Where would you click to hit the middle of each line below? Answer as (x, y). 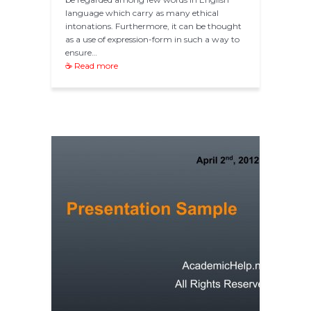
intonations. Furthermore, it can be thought (153, 26)
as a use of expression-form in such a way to (152, 40)
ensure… (81, 53)
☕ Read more (92, 66)
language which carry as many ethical (142, 13)
